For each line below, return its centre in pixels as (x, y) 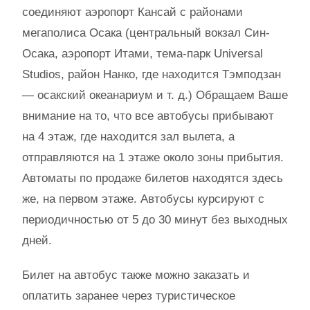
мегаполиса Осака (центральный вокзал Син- (146, 33)
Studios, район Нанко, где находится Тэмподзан (152, 74)
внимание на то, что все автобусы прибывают (148, 116)
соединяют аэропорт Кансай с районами (133, 12)
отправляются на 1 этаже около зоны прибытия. (153, 157)
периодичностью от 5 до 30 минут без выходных (155, 220)
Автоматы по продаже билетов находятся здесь (153, 178)
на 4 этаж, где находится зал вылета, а (128, 137)
